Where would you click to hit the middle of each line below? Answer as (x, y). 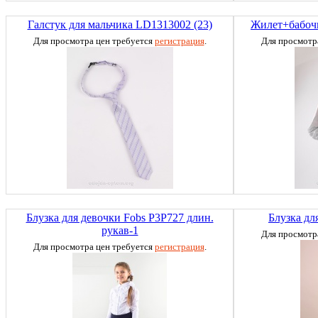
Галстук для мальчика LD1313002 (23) (120, 25)
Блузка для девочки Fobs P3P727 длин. (120, 218)
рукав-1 (120, 231)
